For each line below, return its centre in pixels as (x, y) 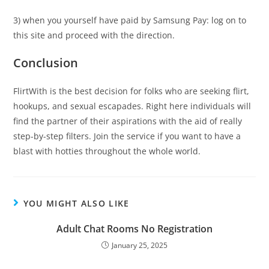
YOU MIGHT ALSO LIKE (76, 203)
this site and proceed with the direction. (94, 35)
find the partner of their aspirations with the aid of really (128, 121)
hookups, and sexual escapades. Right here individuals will (132, 106)
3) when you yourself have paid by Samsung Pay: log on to (130, 20)
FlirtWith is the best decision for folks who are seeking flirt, (131, 91)
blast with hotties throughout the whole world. (107, 151)
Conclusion (46, 62)
